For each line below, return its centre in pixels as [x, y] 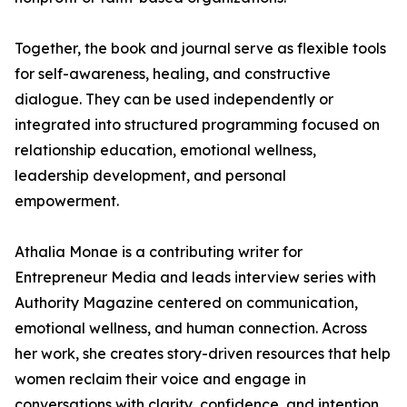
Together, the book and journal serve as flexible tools [200, 49]
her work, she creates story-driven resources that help [203, 354]
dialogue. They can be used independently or [174, 99]
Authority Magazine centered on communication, [186, 303]
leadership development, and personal [150, 176]
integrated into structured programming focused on [197, 125]
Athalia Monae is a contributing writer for [159, 252]
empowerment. [67, 201]
